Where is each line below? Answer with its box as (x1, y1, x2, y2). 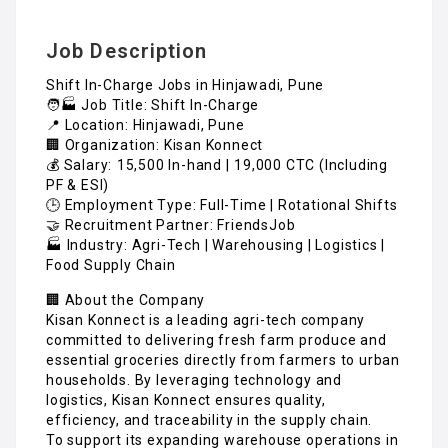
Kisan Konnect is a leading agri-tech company (46, 311, 366, 328)
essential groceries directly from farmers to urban (46, 351, 400, 368)
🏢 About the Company (46, 291, 206, 308)
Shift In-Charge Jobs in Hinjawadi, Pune (46, 76, 325, 93)
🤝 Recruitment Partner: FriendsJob (46, 216, 296, 233)
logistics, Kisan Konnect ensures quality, (46, 391, 326, 408)
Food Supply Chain (46, 256, 176, 273)
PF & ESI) (46, 176, 110, 193)
